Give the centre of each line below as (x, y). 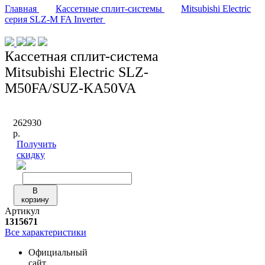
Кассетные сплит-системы (109, 8)
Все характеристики (46, 232)
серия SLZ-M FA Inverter (54, 19)
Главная (21, 8)
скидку (31, 154)
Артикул (22, 211)
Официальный (58, 252)
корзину (35, 199)
